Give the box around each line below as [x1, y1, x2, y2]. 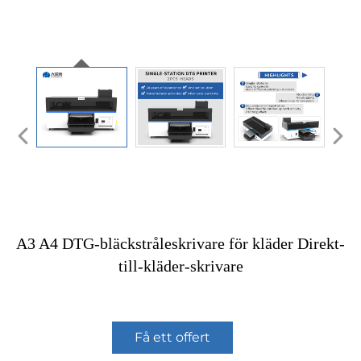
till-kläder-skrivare [118, 257, 243, 276]
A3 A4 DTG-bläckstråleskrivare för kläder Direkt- [16, 234, 345, 253]
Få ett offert [135, 330, 210, 346]
